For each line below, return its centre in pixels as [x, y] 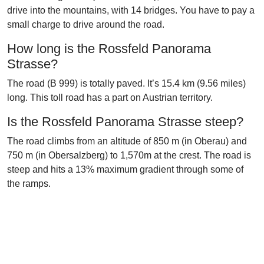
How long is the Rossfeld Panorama [109, 49]
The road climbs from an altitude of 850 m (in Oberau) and [127, 141]
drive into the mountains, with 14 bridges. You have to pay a [131, 10]
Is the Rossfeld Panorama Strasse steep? [125, 122]
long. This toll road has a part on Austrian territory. [110, 98]
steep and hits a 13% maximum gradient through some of [125, 169]
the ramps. [29, 184]
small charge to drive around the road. [86, 24]
